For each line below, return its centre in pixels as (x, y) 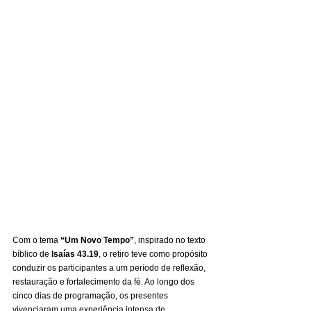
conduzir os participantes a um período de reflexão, (110, 268)
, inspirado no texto (171, 240)
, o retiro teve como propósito (154, 254)
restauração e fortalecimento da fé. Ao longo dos (104, 281)
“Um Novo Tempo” (97, 240)
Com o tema (36, 240)
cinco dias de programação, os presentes (91, 295)
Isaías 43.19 (75, 254)
